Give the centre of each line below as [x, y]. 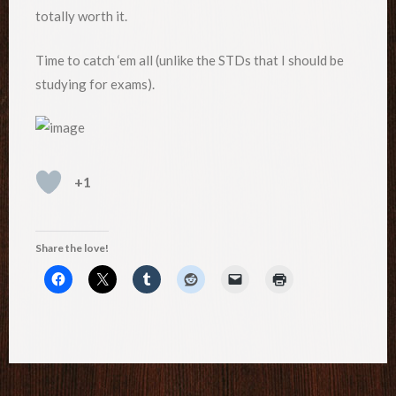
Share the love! [72, 247]
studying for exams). [95, 84]
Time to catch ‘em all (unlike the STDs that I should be [190, 60]
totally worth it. [81, 16]
